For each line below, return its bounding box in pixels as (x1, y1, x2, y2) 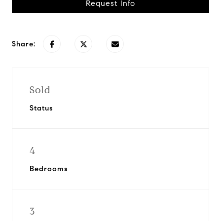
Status (30, 104, 53, 112)
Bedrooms (30, 164, 68, 173)
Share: (12, 39, 36, 48)
